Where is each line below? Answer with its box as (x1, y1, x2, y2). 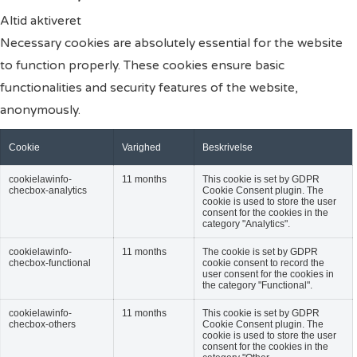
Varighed (122, 141, 161, 153)
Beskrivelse (202, 141, 253, 153)
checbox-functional (9, 257, 91, 269)
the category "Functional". (202, 279, 312, 291)
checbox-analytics (9, 184, 87, 196)
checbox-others (9, 318, 76, 330)
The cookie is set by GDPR (202, 245, 318, 257)
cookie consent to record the (202, 257, 324, 269)
